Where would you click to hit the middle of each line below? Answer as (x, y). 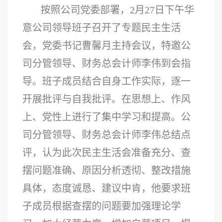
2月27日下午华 (162, 10)
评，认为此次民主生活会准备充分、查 (107, 153)
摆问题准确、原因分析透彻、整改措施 (107, 170)
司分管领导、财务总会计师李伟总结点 (107, 135)
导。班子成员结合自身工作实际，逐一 (107, 81)
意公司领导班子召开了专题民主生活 (102, 28)
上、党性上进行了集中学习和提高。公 (107, 117)
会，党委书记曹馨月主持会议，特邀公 (107, 46)
